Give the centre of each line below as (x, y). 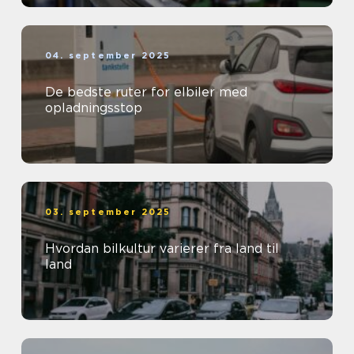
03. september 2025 (108, 212)
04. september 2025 (108, 56)
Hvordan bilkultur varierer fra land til (162, 249)
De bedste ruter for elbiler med (146, 92)
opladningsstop (94, 108)
